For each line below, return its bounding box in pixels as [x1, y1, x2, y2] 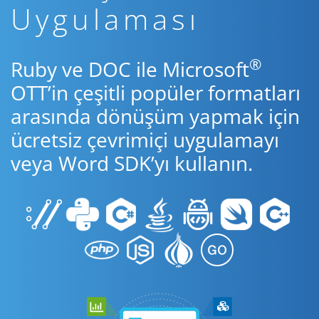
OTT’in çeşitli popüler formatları [11, 79, 300, 106]
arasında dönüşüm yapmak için [11, 103, 300, 130]
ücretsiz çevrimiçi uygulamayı [11, 126, 279, 153]
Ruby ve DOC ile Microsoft [11, 56, 249, 83]
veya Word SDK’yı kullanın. [11, 150, 253, 177]
